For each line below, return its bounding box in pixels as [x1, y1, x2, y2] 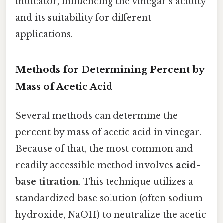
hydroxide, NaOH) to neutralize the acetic [15, 209, 206, 221]
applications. [15, 29, 73, 40]
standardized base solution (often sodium [15, 193, 203, 204]
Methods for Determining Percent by [15, 63, 204, 75]
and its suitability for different [15, 12, 151, 24]
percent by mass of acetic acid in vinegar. [15, 127, 201, 138]
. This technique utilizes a [79, 176, 193, 188]
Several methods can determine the [15, 111, 178, 122]
